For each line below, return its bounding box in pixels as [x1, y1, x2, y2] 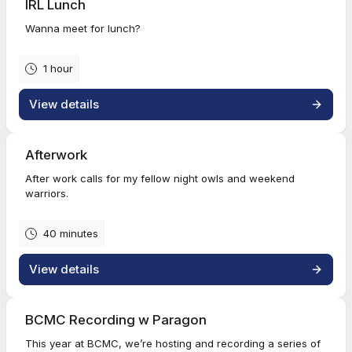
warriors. [25, 187, 68, 200]
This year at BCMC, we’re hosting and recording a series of [25, 337, 321, 350]
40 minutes [43, 227, 98, 240]
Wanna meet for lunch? [25, 22, 141, 35]
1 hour [43, 62, 73, 75]
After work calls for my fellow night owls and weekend [25, 172, 295, 185]
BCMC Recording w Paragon [25, 312, 207, 328]
